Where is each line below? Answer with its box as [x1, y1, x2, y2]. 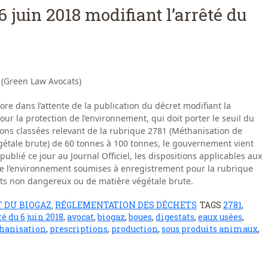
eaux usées [198, 211, 242, 223]
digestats [156, 211, 194, 223]
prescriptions [50, 223, 108, 234]
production [111, 223, 158, 234]
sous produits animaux [162, 223, 258, 234]
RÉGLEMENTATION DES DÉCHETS [55, 199, 197, 211]
